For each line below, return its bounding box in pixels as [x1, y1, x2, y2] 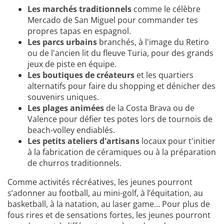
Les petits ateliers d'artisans [27, 135, 139, 147]
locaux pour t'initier [139, 135, 215, 147]
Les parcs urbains [27, 36, 97, 48]
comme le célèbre [131, 3, 200, 15]
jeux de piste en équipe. [27, 58, 116, 70]
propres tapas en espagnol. [27, 25, 131, 37]
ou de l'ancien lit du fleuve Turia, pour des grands [27, 47, 213, 59]
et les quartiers [134, 69, 193, 81]
